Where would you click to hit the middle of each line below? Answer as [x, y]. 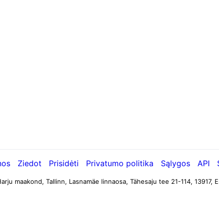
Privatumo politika [120, 163]
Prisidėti [64, 163]
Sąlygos [175, 163]
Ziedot [29, 163]
